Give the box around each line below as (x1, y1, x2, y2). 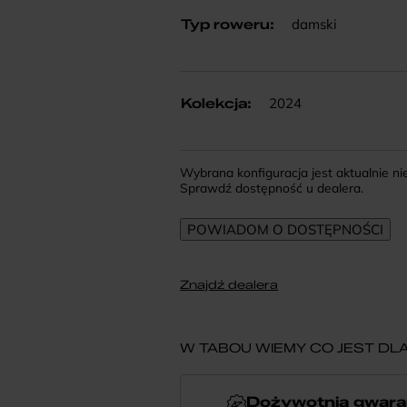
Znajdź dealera (180, 277, 279, 292)
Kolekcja (181, 94, 248, 112)
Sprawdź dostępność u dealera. (180, 180, 364, 195)
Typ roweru (181, 15, 271, 33)
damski (288, 15, 338, 33)
